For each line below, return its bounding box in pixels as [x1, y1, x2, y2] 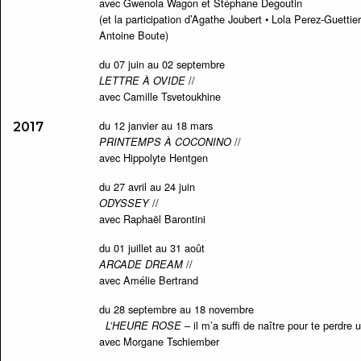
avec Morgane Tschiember [98, 334, 219, 349]
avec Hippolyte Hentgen [98, 150, 208, 165]
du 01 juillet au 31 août [98, 240, 205, 255]
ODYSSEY [98, 196, 149, 210]
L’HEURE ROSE [98, 318, 181, 333]
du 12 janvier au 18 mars [98, 118, 213, 133]
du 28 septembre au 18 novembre [98, 301, 254, 317]
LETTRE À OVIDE [98, 73, 185, 88]
